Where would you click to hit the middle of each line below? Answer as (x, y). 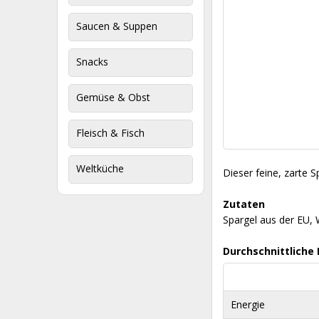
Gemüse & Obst (113, 97)
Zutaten (244, 204)
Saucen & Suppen (117, 26)
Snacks (92, 62)
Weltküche (100, 168)
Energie (248, 304)
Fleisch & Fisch (110, 133)
